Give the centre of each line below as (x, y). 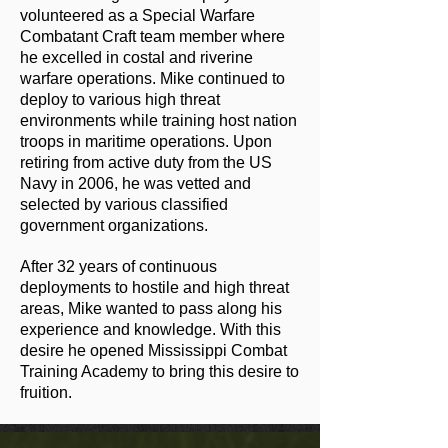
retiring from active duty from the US (146, 162)
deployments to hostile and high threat (154, 287)
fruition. (46, 392)
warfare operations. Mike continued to (152, 78)
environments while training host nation (158, 120)
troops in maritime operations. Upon (146, 141)
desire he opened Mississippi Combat (153, 350)
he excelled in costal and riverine (136, 57)
